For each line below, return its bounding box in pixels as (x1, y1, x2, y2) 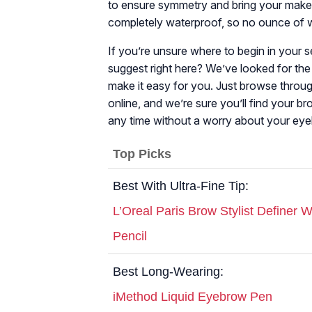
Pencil (113, 228, 147, 243)
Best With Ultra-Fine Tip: (113, 178, 249, 193)
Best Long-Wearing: (113, 264, 224, 279)
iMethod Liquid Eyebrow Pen (113, 289, 272, 304)
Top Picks (113, 146, 171, 161)
